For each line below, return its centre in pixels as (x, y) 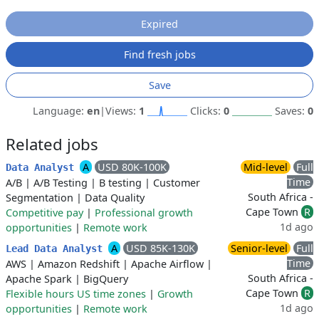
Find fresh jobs (159, 54)
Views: (122, 111)
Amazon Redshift (79, 264)
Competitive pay (45, 213)
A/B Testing (61, 183)
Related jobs (52, 144)
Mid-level (266, 167)
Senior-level (259, 248)
